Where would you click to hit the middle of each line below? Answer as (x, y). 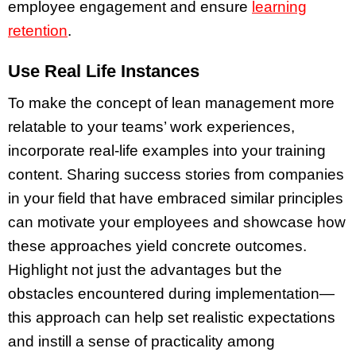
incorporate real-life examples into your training (167, 151)
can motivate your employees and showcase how (177, 222)
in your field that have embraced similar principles (176, 199)
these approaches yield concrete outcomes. (157, 246)
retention (38, 30)
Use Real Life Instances (104, 71)
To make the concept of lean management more (171, 103)
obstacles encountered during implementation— (171, 294)
